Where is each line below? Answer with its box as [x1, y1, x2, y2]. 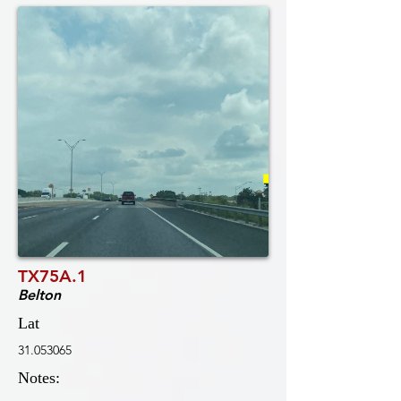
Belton [18, 286, 61, 303]
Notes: [18, 369, 60, 387]
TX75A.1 [18, 266, 87, 286]
